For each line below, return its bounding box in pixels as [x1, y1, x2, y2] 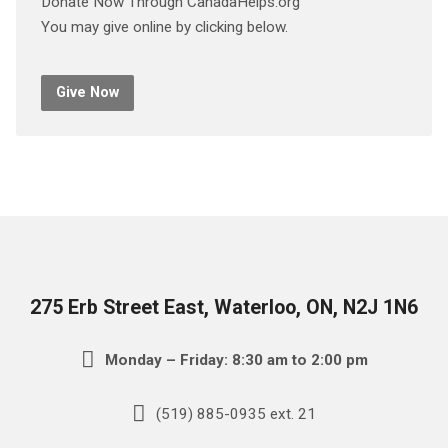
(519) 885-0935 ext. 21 [152, 404, 316, 423]
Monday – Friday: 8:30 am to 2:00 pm [100, 350, 368, 369]
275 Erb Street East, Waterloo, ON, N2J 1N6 [30, 296, 418, 319]
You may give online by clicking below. [40, 18, 288, 36]
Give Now [55, 84, 119, 101]
